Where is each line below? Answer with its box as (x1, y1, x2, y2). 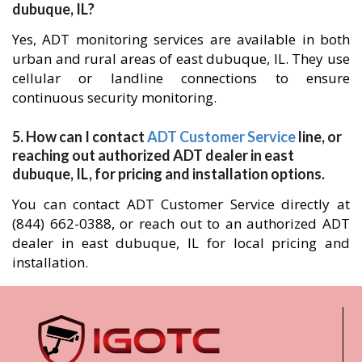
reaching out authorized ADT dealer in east (12, 145, 294, 164)
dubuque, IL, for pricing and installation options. (12, 164, 325, 183)
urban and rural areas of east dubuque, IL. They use (12, 48, 350, 68)
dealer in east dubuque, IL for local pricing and (12, 233, 350, 252)
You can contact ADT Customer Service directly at (12, 194, 350, 213)
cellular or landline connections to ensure (12, 68, 350, 87)
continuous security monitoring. (12, 87, 217, 107)
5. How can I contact (12, 127, 147, 145)
